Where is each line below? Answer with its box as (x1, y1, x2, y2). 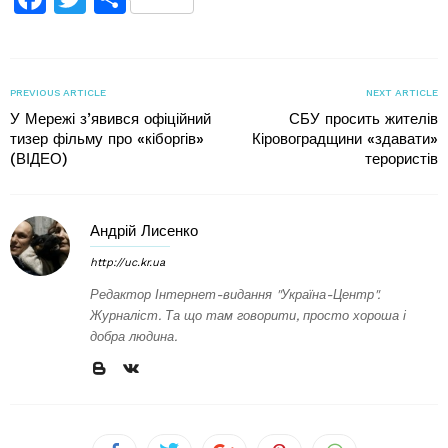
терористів (365, 150, 438, 168)
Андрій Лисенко (90, 222, 198, 240)
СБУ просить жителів (289, 110, 438, 128)
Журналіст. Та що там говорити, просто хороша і (90, 308, 406, 323)
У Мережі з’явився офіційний (10, 110, 211, 128)
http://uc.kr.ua (90, 256, 165, 269)
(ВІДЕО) (10, 150, 68, 168)
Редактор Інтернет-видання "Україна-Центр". (90, 287, 380, 302)
